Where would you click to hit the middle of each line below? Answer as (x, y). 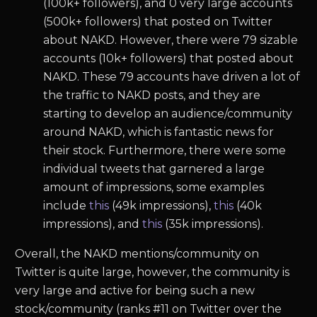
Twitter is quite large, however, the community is (152, 272)
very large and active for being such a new (135, 291)
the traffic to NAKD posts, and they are (152, 96)
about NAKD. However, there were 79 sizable (171, 40)
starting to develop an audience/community (168, 114)
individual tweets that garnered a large (154, 169)
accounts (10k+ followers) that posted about (169, 59)
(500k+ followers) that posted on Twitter (158, 22)
